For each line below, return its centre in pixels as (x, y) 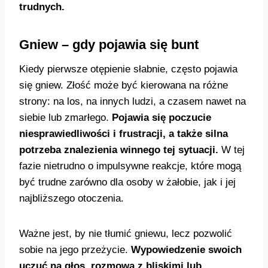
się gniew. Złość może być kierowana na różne (124, 86)
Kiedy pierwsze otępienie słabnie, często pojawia (128, 69)
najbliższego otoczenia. (71, 199)
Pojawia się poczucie (162, 118)
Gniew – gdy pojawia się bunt (109, 45)
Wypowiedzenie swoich (186, 250)
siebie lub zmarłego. (66, 118)
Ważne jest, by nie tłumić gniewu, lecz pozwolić (126, 234)
